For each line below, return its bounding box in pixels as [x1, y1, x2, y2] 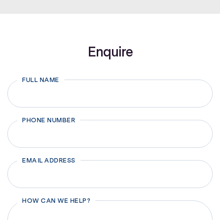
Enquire [87, 43, 133, 60]
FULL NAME [22, 76, 59, 84]
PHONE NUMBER [22, 116, 75, 124]
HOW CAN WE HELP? [22, 197, 90, 205]
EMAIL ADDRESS [22, 157, 76, 165]
